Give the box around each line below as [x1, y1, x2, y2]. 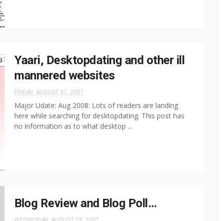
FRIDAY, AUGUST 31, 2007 [14, 89, 84, 96]
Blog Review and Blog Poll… [14, 196, 156, 210]
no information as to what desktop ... [14, 121, 132, 131]
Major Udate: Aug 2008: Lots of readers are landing [14, 101, 178, 110]
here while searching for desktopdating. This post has [14, 111, 184, 120]
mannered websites [14, 69, 115, 82]
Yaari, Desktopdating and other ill [14, 53, 184, 67]
